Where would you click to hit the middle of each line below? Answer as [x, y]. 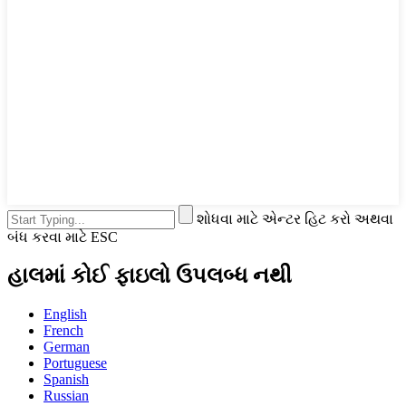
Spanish [66, 379]
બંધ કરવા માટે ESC [63, 237]
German [67, 346]
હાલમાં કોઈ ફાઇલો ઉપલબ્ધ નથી [150, 275]
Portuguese [75, 362]
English [65, 314]
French [63, 330]
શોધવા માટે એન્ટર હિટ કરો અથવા [295, 218]
